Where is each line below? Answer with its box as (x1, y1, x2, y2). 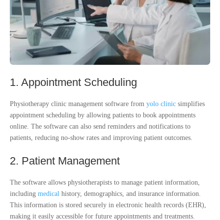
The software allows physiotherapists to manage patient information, (10, 178, 200, 186)
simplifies (176, 100, 205, 108)
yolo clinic (146, 100, 176, 108)
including (10, 190, 38, 197)
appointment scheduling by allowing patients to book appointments (10, 111, 195, 119)
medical (38, 190, 59, 197)
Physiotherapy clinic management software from (10, 100, 146, 108)
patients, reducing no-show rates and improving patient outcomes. (10, 134, 192, 141)
